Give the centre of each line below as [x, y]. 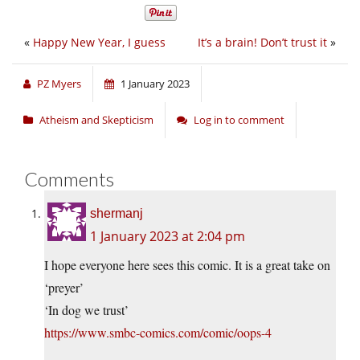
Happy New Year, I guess [99, 43]
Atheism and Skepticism [96, 120]
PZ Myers [59, 84]
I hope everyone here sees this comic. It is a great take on [187, 265]
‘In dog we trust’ [86, 310]
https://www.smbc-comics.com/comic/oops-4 [158, 333]
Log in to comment [239, 120]
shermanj [117, 214]
